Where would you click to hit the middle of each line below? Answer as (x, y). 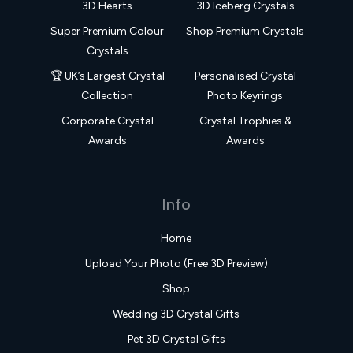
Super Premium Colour (108, 31)
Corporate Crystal (107, 121)
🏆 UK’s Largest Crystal (107, 76)
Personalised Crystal (245, 76)
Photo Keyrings (245, 96)
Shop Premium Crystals (245, 31)
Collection (108, 96)
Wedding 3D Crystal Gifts (176, 314)
